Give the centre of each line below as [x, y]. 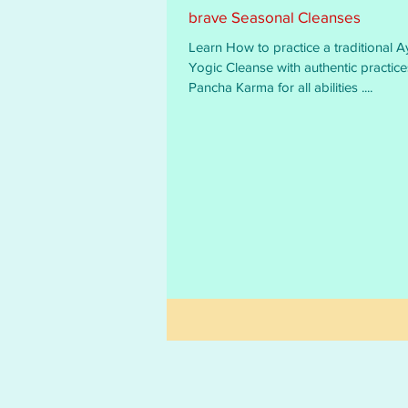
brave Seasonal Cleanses [275, 17]
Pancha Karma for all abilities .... [280, 87]
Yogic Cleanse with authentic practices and [233, 67]
